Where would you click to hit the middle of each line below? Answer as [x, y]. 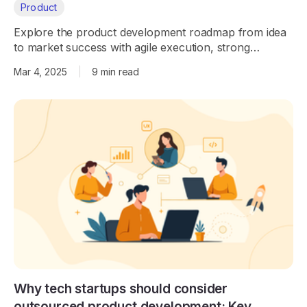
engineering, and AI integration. [93, 62]
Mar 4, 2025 [40, 72]
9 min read [114, 72]
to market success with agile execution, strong [132, 47]
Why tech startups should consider [121, 288]
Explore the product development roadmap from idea [150, 32]
